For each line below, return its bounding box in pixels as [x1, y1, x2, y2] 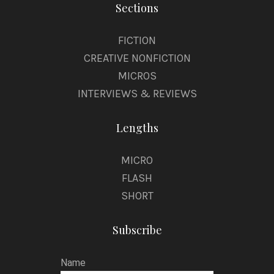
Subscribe [112, 223, 162, 238]
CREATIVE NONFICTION [83, 51, 191, 65]
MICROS [117, 69, 157, 83]
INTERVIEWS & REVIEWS [77, 87, 197, 101]
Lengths [116, 120, 158, 136]
